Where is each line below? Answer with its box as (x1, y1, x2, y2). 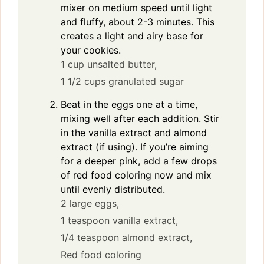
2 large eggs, (61, 197, 119, 209)
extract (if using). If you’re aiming (61, 140, 209, 153)
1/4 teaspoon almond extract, (61, 231, 192, 243)
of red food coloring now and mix (61, 169, 212, 181)
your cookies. (61, 44, 121, 56)
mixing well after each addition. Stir (61, 112, 219, 124)
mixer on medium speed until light (61, 1, 212, 14)
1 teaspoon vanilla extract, (61, 214, 178, 226)
